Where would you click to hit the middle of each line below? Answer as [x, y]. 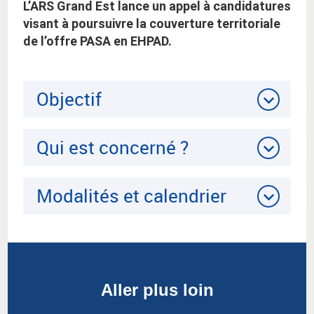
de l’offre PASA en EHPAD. [97, 41]
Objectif [69, 99]
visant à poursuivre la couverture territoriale [152, 24]
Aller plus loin [157, 290]
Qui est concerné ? [112, 148]
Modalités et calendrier [131, 196]
